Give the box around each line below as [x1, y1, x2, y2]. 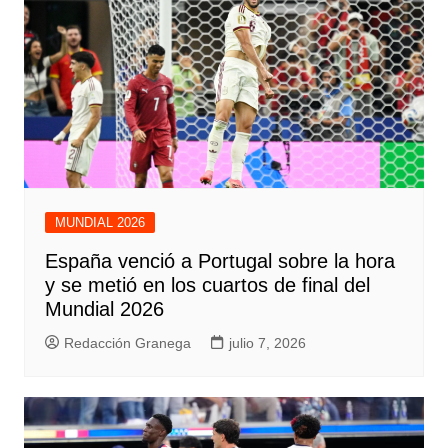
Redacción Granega [63, 334, 191, 351]
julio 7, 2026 [228, 334, 306, 351]
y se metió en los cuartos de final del [44, 273, 370, 296]
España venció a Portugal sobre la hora [44, 249, 395, 272]
